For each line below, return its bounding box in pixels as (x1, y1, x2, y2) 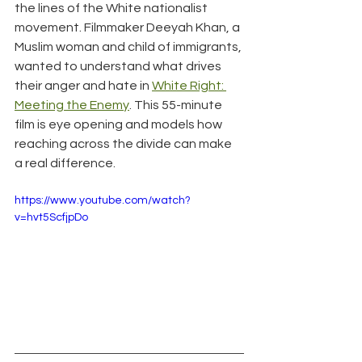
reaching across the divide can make (15, 137, 234, 151)
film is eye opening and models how (15, 118, 225, 132)
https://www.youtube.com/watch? (15, 195, 191, 207)
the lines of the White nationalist (15, 2, 210, 15)
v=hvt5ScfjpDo (15, 212, 88, 224)
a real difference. (15, 157, 116, 170)
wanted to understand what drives (15, 60, 224, 74)
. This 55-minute (129, 99, 225, 112)
